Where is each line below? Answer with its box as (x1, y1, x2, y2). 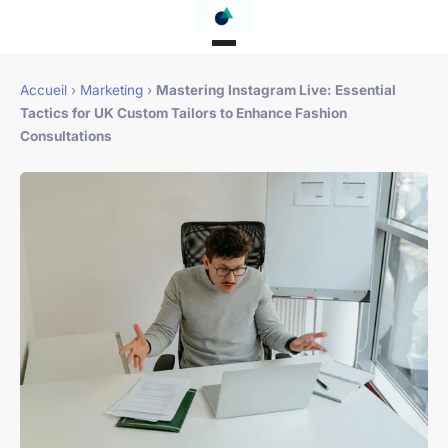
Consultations (20, 128, 112, 144)
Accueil (20, 82, 67, 98)
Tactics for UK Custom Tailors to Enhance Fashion (20, 105, 347, 121)
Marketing (80, 82, 143, 98)
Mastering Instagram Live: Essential (156, 82, 396, 98)
